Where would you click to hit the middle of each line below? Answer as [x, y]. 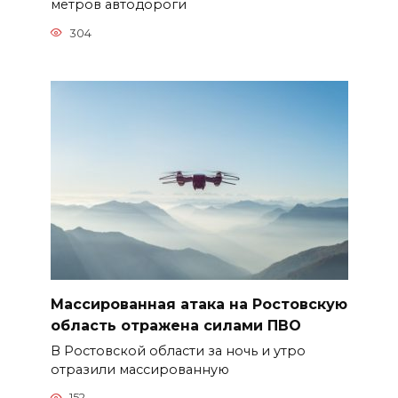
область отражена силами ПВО [175, 325]
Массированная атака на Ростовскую [199, 304]
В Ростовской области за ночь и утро [178, 350]
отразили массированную [139, 369]
